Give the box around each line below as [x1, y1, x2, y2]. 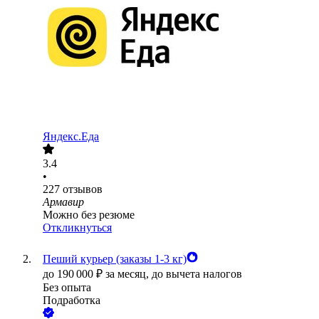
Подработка [43, 294, 100, 307]
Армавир [43, 196, 84, 209]
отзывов [63, 183, 103, 196]
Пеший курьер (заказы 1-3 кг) [43, 253, 187, 266]
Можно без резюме [43, 209, 135, 221]
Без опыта [43, 281, 91, 294]
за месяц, [105, 268, 152, 281]
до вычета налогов [152, 268, 242, 281]
